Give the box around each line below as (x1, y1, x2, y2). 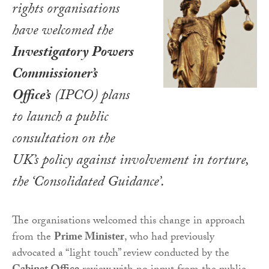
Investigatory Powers (12, 41, 134, 66)
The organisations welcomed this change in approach (12, 212, 245, 231)
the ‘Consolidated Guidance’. (12, 171, 165, 196)
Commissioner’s (12, 62, 98, 88)
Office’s (12, 84, 51, 109)
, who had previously (124, 228, 214, 247)
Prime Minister (54, 228, 124, 247)
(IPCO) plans (51, 84, 130, 109)
